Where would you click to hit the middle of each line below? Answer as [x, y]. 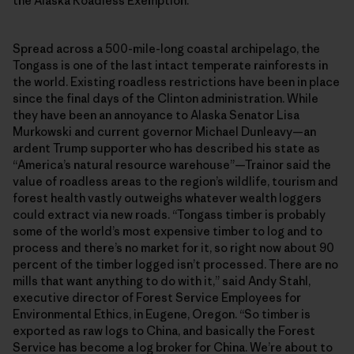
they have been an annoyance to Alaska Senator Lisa [156, 115]
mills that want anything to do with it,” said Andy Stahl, [162, 281]
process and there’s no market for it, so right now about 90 [173, 247]
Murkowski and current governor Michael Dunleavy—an [164, 131]
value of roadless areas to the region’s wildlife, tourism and [175, 181]
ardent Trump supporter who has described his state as [166, 148]
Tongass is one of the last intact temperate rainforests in [170, 65]
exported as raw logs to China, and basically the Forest [164, 330]
